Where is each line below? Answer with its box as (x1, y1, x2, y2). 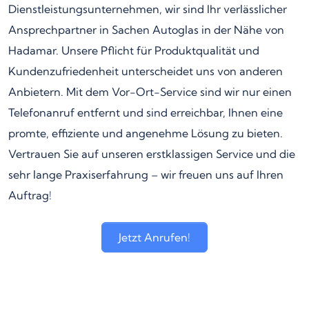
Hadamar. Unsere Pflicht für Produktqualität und (8, 43, 259, 57)
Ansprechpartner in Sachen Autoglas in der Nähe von (8, 22, 284, 37)
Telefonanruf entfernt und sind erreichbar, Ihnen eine (8, 105, 283, 119)
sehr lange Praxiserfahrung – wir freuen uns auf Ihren (8, 167, 283, 181)
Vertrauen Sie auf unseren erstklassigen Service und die (8, 146, 295, 161)
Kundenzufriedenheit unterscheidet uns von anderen (8, 63, 283, 78)
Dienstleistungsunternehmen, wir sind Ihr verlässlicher (8, 1, 287, 16)
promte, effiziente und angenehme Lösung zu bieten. (8, 126, 283, 140)
